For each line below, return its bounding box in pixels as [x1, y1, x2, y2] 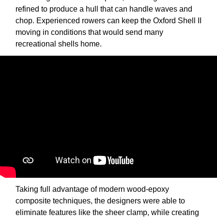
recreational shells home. [15, 40, 102, 48]
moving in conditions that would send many [15, 28, 163, 37]
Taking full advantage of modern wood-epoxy [15, 185, 169, 194]
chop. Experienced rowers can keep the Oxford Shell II [15, 16, 201, 25]
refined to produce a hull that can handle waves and [15, 5, 192, 14]
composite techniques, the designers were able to [15, 197, 185, 205]
